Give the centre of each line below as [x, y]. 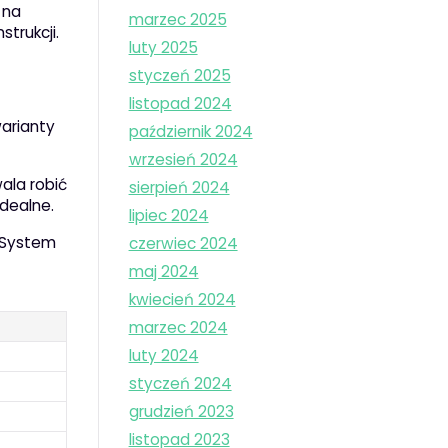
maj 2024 [163, 272]
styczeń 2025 [179, 76]
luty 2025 [163, 48]
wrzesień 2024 [183, 160]
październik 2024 [190, 132]
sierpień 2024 [179, 188]
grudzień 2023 [181, 412]
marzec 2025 [177, 20]
